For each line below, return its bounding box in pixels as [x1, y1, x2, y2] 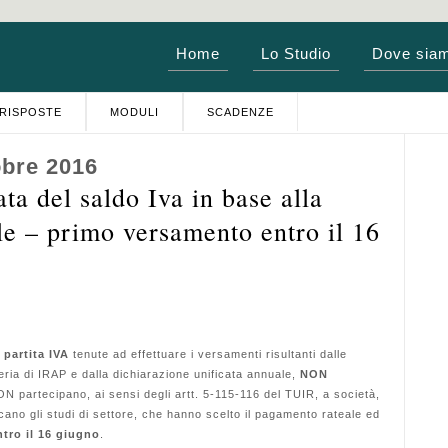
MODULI [110, 106, 159, 118]
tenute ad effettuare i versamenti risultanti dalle [69, 348, 347, 360]
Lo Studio [261, 45, 331, 62]
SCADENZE [207, 106, 274, 118]
